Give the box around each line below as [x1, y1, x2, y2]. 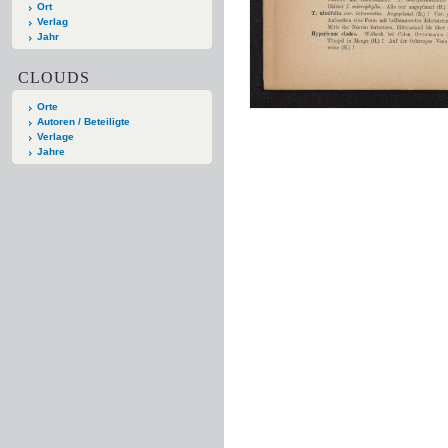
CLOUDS [18, 68, 91, 86]
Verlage [37, 130, 74, 142]
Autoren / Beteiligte [37, 115, 130, 127]
